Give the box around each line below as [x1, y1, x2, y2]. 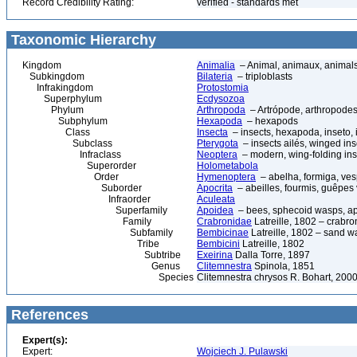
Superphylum [22, 93, 102, 104]
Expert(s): [22, 335, 68, 346]
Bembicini [197, 238, 240, 249]
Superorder [22, 160, 136, 171]
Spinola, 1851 [252, 261, 315, 272]
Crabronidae [197, 216, 252, 227]
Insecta [197, 127, 228, 138]
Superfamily [22, 205, 167, 216]
